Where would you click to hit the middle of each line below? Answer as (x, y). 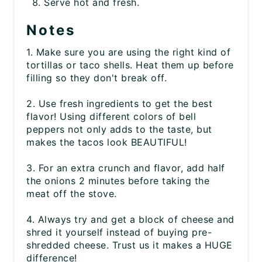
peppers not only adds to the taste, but (119, 130)
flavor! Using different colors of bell (111, 117)
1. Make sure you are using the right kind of (129, 52)
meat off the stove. (72, 194)
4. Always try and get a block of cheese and (130, 220)
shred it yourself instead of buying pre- (119, 232)
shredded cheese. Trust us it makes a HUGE (130, 245)
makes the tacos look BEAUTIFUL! (107, 142)
